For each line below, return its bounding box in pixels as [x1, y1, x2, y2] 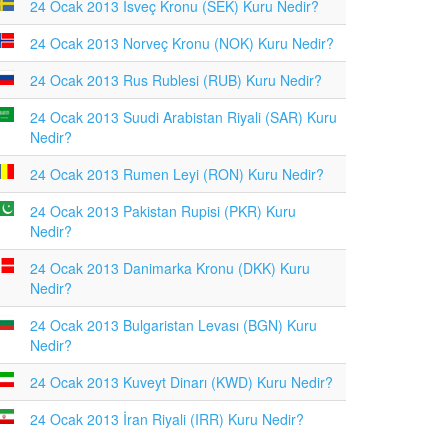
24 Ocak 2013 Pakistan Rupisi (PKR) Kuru [30, 201, 296, 221]
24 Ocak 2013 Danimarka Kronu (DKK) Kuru [30, 258, 310, 278]
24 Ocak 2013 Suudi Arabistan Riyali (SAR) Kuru [30, 107, 337, 127]
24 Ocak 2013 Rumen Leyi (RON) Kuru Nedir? [30, 164, 324, 184]
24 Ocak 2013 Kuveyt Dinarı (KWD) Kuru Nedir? [30, 372, 333, 392]
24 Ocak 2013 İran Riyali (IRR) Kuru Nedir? [30, 409, 304, 429]
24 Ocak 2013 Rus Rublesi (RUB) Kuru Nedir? [30, 70, 322, 90]
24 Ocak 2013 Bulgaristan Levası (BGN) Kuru [30, 315, 317, 335]
